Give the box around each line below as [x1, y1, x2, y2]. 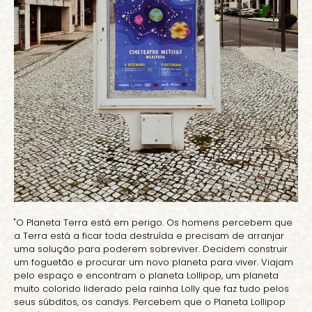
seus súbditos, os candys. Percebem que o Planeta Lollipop [14, 295, 286, 309]
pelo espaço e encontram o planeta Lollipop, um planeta [14, 269, 279, 283]
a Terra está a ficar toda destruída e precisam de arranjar [14, 229, 284, 243]
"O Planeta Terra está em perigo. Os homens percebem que [14, 216, 292, 230]
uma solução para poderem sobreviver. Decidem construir [14, 242, 288, 256]
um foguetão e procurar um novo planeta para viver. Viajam [14, 256, 293, 270]
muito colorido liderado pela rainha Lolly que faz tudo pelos [14, 282, 289, 296]
